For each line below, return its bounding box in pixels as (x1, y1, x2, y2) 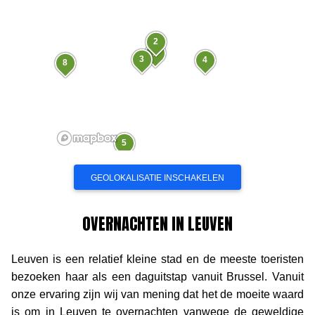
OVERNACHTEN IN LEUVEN (82, 212, 233, 236)
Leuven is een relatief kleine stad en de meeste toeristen (11, 252, 304, 265)
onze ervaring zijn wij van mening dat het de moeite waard (11, 288, 304, 300)
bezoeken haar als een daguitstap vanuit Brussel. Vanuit (11, 270, 304, 283)
